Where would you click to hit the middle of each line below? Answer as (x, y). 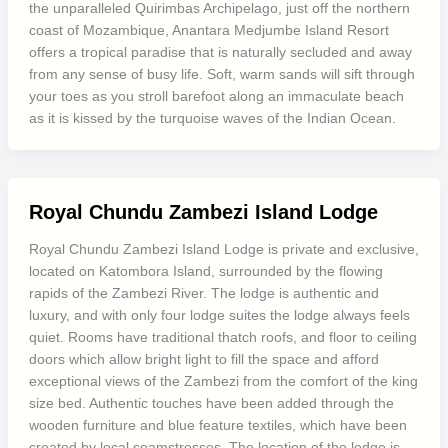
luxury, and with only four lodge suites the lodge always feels (219, 315)
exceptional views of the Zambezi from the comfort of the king (223, 381)
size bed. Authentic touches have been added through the (211, 403)
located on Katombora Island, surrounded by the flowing (205, 271)
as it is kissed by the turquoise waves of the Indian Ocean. (212, 118)
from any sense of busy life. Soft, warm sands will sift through (221, 74)
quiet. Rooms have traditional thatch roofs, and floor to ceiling (222, 337)
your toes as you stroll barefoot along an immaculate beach (216, 96)
